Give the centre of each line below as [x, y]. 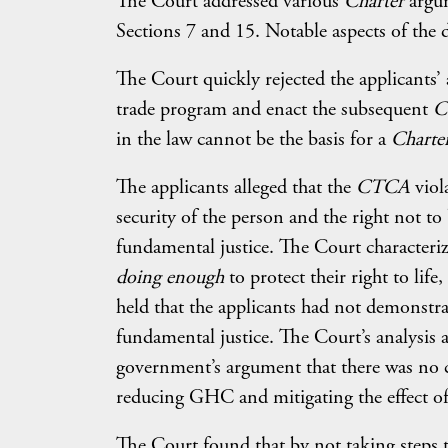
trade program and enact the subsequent [274, 109]
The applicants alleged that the [235, 187]
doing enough [169, 277]
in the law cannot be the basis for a [253, 139]
